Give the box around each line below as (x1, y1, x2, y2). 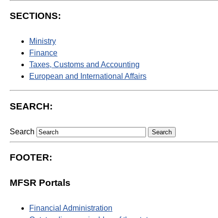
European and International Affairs (29, 72, 146, 81)
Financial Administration (29, 204, 112, 213)
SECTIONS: (10, 11, 61, 21)
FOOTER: (10, 152, 52, 163)
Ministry (29, 37, 56, 46)
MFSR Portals (10, 178, 71, 188)
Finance (29, 49, 57, 57)
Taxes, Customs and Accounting (29, 60, 140, 69)
